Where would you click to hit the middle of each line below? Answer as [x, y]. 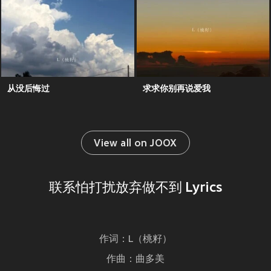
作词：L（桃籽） [135, 240]
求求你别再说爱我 [177, 89]
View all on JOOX [135, 144]
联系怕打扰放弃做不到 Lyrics [135, 189]
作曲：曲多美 [135, 260]
